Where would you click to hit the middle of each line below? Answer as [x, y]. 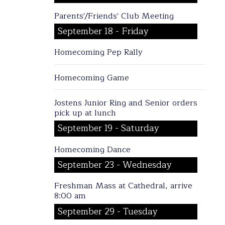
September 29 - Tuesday [108, 211]
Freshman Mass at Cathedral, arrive [123, 186]
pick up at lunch [85, 113]
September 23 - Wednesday [115, 165]
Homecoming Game [91, 78]
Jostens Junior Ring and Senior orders [126, 103]
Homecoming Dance [92, 149]
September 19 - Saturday [109, 129]
